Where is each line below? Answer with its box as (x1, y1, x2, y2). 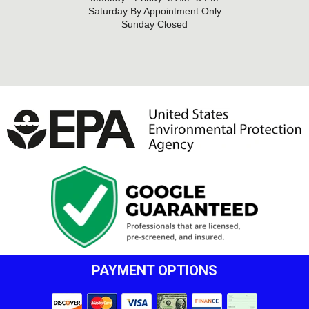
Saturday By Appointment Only (88, 6, 221, 17)
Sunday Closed (121, 19, 188, 30)
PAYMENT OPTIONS (92, 262, 217, 279)
